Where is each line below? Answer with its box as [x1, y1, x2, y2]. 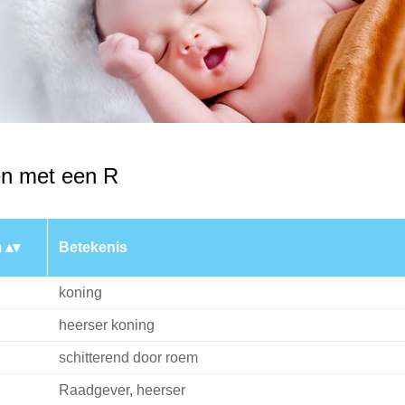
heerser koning [58, 317, 155, 334]
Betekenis [58, 240, 127, 256]
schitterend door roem [58, 350, 198, 366]
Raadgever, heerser [58, 382, 185, 399]
